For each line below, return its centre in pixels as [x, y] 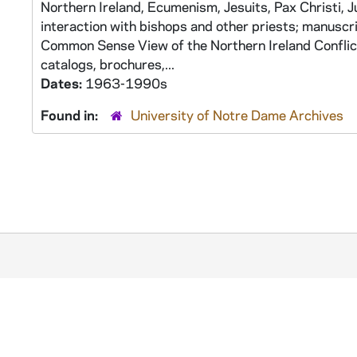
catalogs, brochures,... [108, 64]
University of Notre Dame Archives [237, 115]
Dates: [63, 83]
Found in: [71, 115]
